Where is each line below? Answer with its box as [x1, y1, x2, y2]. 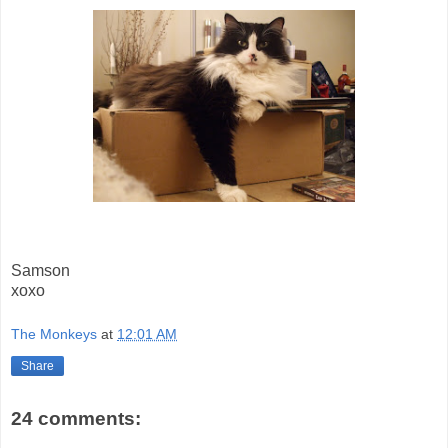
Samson [11, 262, 70, 280]
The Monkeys [11, 326, 97, 343]
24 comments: [11, 407, 141, 429]
